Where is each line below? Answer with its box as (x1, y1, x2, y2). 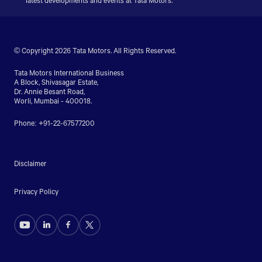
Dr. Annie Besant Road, (13, 87, 85, 96)
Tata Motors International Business (13, 68, 124, 78)
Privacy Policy (13, 187, 58, 196)
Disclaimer (13, 158, 47, 168)
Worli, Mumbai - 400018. (13, 96, 92, 106)
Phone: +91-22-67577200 (13, 118, 95, 128)
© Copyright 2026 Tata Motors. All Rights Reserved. (13, 46, 176, 56)
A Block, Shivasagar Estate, (13, 77, 98, 87)
